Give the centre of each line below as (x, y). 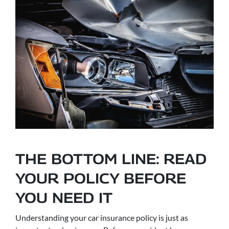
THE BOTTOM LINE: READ (111, 158)
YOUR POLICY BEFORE (101, 178)
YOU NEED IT (64, 197)
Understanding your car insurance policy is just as (102, 217)
